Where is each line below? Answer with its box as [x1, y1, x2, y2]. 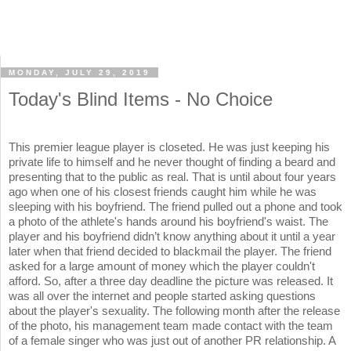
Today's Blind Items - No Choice [9, 89, 273, 110]
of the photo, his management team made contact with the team [9, 319, 333, 333]
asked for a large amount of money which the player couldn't [9, 259, 315, 273]
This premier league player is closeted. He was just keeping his [9, 140, 330, 154]
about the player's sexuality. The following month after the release [9, 304, 340, 318]
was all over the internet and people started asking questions [9, 289, 316, 303]
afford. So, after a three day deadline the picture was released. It [9, 274, 333, 288]
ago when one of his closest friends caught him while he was [9, 185, 317, 199]
